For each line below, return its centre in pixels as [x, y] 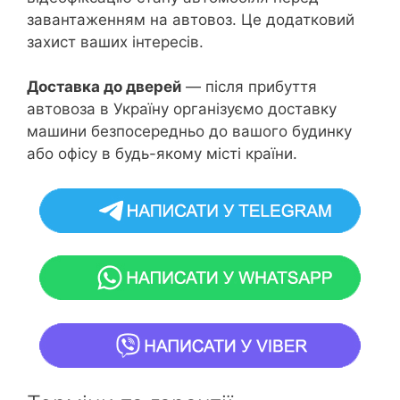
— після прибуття [249, 87]
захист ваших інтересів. [115, 42]
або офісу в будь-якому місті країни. [162, 154]
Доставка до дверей [104, 87]
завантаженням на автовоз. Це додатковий [191, 19]
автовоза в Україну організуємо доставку [182, 109]
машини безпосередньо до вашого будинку [189, 132]
